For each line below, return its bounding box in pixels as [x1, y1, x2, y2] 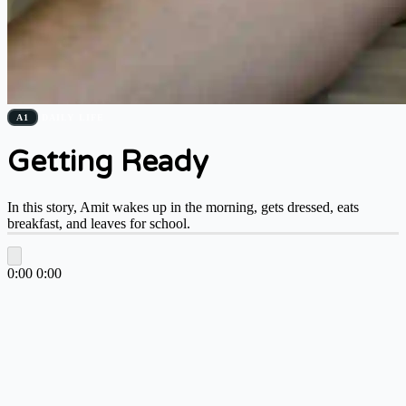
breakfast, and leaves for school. [7, 215, 190, 231]
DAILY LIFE [41, 111, 105, 122]
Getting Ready [7, 145, 208, 180]
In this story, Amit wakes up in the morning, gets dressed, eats [7, 198, 359, 215]
